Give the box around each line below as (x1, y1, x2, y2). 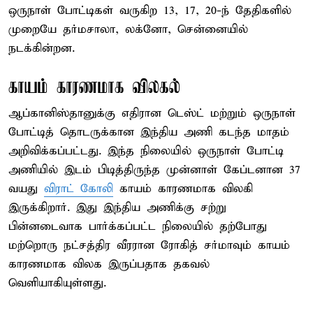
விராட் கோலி (44, 181, 113, 196)
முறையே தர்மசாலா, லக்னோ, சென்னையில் (8, 22, 248, 37)
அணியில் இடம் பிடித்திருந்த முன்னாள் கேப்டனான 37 (8, 162, 300, 177)
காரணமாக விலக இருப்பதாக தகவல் (8, 256, 210, 272)
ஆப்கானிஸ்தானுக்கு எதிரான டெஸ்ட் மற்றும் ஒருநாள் (8, 105, 296, 121)
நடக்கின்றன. (8, 41, 75, 56)
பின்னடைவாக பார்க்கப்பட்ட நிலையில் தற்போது (8, 219, 267, 234)
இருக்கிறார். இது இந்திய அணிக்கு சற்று (8, 200, 226, 215)
